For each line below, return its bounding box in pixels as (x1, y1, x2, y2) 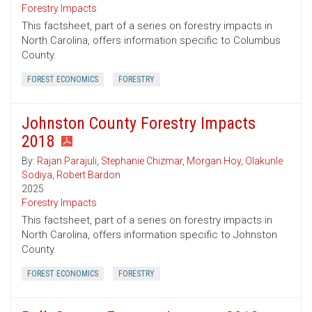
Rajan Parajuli (37, 155, 97, 167)
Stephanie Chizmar (101, 155, 182, 167)
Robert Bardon (56, 169, 120, 181)
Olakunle (245, 155, 283, 167)
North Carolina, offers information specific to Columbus (22, 34, 281, 47)
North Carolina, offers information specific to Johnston (22, 228, 277, 242)
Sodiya (22, 169, 52, 181)
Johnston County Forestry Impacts (22, 114, 256, 134)
